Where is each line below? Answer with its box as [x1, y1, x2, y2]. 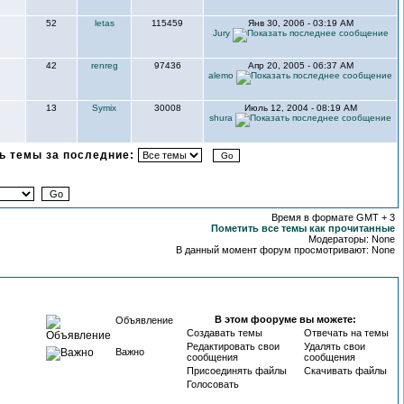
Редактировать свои [187, 341, 280, 352]
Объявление [115, 315, 173, 326]
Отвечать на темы [304, 327, 389, 338]
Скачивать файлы [304, 365, 387, 376]
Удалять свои [304, 341, 365, 352]
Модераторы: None [308, 234, 395, 244]
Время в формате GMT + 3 [271, 212, 395, 223]
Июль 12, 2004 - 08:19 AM [241, 103, 360, 113]
